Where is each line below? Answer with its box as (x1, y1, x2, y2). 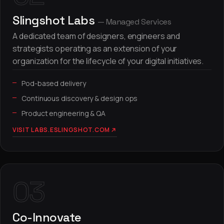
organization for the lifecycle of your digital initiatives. (12, 55, 204, 66)
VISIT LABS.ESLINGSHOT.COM (12, 125, 110, 134)
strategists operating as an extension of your (12, 43, 177, 54)
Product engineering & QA (21, 108, 106, 118)
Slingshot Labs (12, 12, 97, 28)
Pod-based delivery (21, 78, 86, 88)
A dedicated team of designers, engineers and (12, 30, 180, 41)
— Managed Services (97, 16, 171, 27)
